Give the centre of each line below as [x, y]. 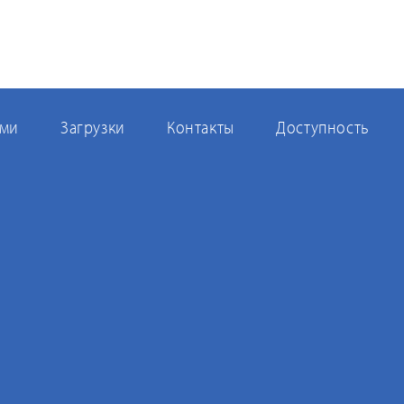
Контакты [201, 127]
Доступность [323, 127]
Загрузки [93, 127]
